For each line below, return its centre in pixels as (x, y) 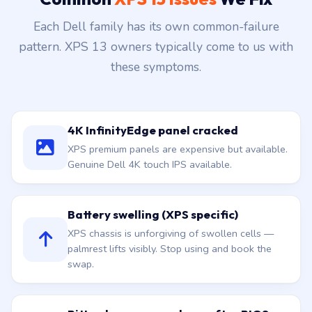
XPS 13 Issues (165, 17)
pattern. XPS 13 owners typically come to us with (156, 65)
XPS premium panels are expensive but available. (178, 167)
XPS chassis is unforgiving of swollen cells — (171, 251)
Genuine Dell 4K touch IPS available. (150, 182)
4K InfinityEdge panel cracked (153, 148)
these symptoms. (156, 85)
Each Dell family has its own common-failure (156, 45)
